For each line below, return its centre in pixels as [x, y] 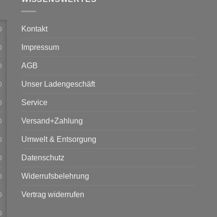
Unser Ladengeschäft [58, 84]
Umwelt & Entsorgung [59, 139]
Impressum [40, 47]
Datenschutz [43, 157]
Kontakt [34, 29]
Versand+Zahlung [52, 121]
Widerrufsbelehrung [55, 176]
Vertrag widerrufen [53, 194]
